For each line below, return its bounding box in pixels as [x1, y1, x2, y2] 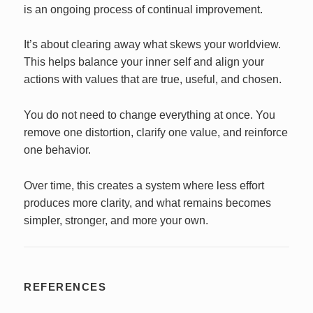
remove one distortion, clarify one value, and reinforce [24, 126, 289, 138]
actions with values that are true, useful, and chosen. [24, 73, 282, 86]
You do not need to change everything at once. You [24, 108, 276, 121]
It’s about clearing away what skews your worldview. [24, 38, 282, 51]
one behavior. [24, 143, 92, 156]
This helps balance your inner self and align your [24, 56, 265, 68]
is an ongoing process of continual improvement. [24, 3, 263, 15]
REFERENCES [24, 281, 107, 293]
